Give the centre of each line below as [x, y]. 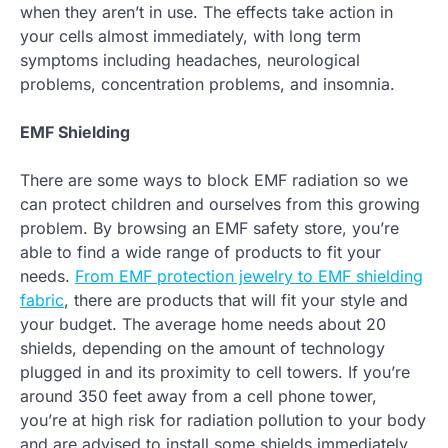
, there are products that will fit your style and [236, 300]
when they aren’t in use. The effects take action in [206, 12]
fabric [42, 300]
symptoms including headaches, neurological [190, 60]
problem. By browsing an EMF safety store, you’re [209, 228]
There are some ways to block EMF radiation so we [214, 180]
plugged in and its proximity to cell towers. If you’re [215, 372]
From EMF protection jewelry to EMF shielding [249, 276]
